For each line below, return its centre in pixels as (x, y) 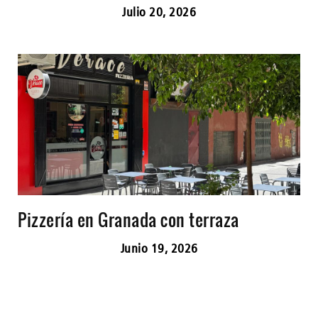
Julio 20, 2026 (159, 11)
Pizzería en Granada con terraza (128, 219)
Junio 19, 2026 (159, 248)
